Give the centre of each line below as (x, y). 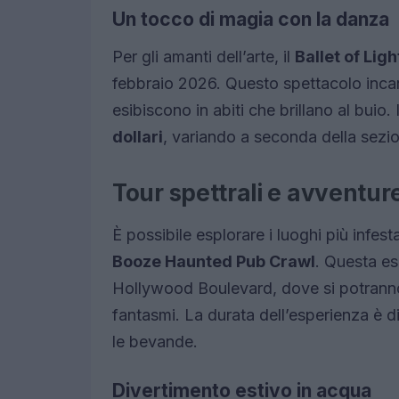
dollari (138, 137)
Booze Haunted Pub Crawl (214, 262)
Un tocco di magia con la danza (251, 20)
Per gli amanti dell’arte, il (204, 57)
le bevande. (155, 342)
